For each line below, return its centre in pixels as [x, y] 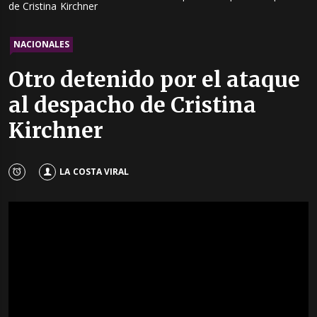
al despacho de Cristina [132, 105]
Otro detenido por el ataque [155, 80]
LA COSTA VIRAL [94, 171]
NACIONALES [41, 45]
